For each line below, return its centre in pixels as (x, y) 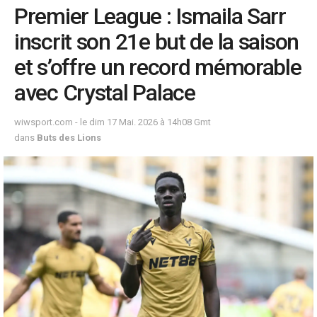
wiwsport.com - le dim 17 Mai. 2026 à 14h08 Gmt (113, 122)
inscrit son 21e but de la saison (157, 42)
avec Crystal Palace (105, 93)
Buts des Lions (69, 138)
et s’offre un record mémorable (158, 68)
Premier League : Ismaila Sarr (150, 17)
